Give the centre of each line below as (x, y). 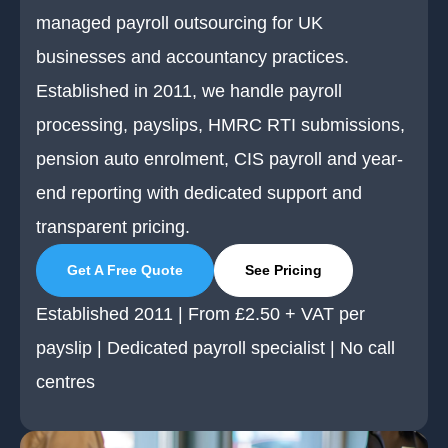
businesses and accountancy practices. (192, 57)
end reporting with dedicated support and (199, 193)
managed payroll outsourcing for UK (179, 23)
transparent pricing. (113, 227)
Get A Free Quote (125, 270)
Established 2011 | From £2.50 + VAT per (200, 314)
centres (65, 382)
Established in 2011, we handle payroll (189, 91)
